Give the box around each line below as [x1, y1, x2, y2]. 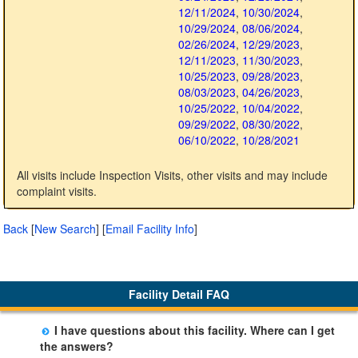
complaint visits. [17, 183, 97, 200]
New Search [34, 221, 96, 237]
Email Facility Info [105, 221, 194, 237]
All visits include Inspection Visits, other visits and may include [17, 167, 328, 184]
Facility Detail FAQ [129, 286, 229, 303]
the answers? [39, 337, 113, 354]
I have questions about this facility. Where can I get [50, 321, 335, 338]
